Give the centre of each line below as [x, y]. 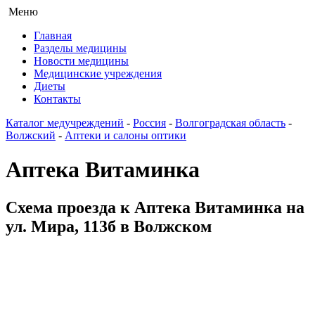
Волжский [31, 135]
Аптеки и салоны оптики [126, 135]
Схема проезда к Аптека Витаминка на [155, 207]
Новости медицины [81, 61]
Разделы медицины [80, 48]
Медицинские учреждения [98, 73]
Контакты [57, 99]
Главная [53, 36]
